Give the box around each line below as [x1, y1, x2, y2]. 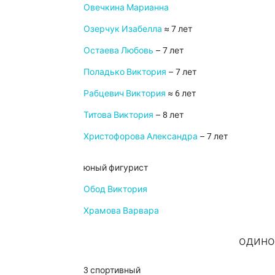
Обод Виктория [83, 184, 147, 194]
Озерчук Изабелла [83, 23, 162, 34]
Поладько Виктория [83, 66, 166, 77]
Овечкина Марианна [83, 2, 169, 12]
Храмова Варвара [83, 205, 159, 215]
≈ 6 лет [166, 88, 196, 98]
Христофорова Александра [83, 131, 198, 141]
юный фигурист [83, 162, 148, 172]
